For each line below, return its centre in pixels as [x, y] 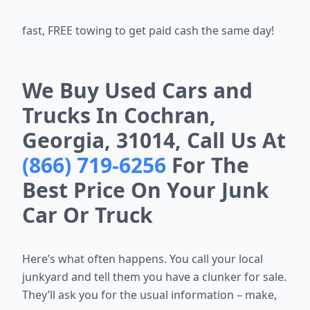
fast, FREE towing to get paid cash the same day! [148, 31]
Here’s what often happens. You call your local [143, 259]
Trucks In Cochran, [119, 116]
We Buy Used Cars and [137, 91]
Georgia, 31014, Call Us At [154, 140]
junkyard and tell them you [94, 277]
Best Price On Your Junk [146, 190]
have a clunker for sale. [226, 277]
